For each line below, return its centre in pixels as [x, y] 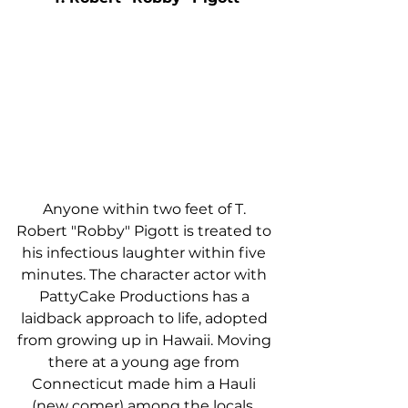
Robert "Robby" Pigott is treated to [146, 231]
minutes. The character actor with [146, 275]
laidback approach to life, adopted [146, 319]
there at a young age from [146, 362]
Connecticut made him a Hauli [146, 384]
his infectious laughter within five [146, 253]
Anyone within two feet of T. [146, 209]
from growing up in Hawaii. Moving [146, 341]
